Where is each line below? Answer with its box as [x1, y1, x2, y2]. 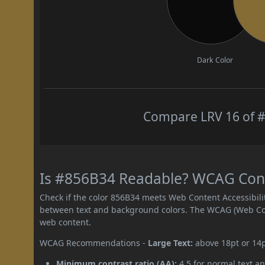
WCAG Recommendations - [40, 237, 148, 248]
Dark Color [197, 54, 234, 65]
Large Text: [148, 237, 193, 248]
